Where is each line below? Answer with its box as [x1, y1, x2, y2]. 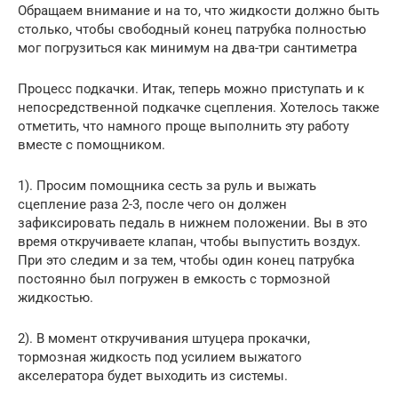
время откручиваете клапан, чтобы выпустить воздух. [18, 233, 361, 250]
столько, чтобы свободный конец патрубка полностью [18, 20, 366, 37]
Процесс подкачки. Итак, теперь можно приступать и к [18, 80, 364, 97]
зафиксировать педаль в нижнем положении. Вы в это [18, 214, 368, 231]
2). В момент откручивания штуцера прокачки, [18, 330, 310, 346]
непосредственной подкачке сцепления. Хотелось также [18, 99, 379, 115]
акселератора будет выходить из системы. [18, 367, 288, 384]
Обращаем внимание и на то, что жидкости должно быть [18, 2, 379, 19]
